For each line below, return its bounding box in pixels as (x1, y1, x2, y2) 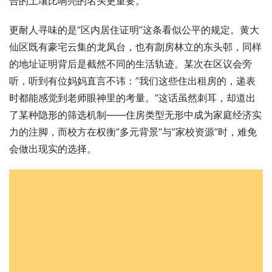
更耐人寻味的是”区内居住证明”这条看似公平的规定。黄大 (9, 24, 259, 36)
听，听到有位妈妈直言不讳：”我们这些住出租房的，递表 (9, 75, 256, 87)
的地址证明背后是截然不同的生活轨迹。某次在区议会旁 (9, 58, 252, 70)
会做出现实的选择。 (9, 143, 97, 155)
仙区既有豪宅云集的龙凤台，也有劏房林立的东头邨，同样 (9, 41, 262, 53)
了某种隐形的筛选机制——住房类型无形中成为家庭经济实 (9, 109, 262, 121)
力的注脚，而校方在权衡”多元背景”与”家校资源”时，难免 (9, 126, 257, 138)
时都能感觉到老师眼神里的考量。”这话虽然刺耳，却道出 (9, 92, 256, 104)
